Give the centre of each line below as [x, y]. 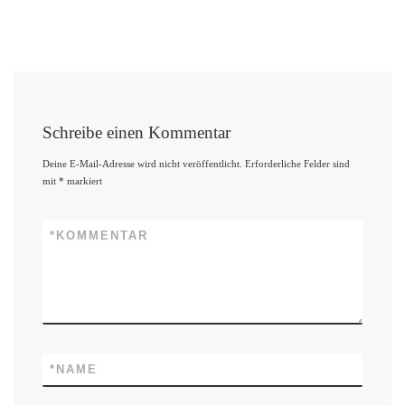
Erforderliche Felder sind [298, 164]
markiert [84, 181]
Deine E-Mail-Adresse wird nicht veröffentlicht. [143, 164]
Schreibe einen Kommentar [137, 132]
